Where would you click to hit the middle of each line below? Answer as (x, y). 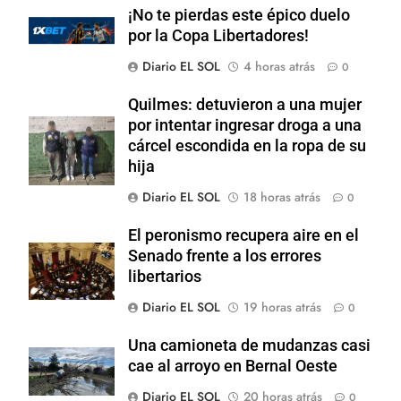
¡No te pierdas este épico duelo (239, 15)
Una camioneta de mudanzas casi (249, 345)
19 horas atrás (282, 307)
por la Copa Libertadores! (218, 35)
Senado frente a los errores (225, 256)
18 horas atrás (282, 196)
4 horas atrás (279, 66)
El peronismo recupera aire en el (243, 235)
